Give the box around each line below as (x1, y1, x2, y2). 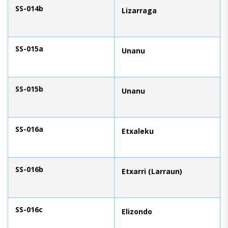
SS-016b (15, 164, 43, 174)
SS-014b (15, 3, 43, 13)
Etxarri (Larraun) (122, 166, 182, 176)
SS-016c (15, 204, 43, 214)
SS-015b (15, 83, 43, 94)
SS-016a (15, 124, 43, 134)
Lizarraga (122, 5, 157, 15)
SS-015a (15, 43, 43, 53)
